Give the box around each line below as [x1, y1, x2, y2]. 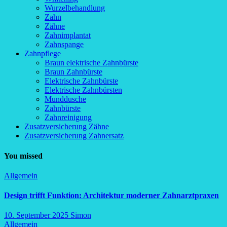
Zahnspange [45, 40, 84, 49]
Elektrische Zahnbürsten [45, 86, 122, 95]
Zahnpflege [24, 49, 61, 58]
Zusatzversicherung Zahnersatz [24, 131, 124, 140]
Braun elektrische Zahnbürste [45, 58, 138, 67]
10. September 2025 [4, 211, 70, 220]
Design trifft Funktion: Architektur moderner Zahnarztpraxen [4, 191, 219, 200]
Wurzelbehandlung [45, 4, 105, 13]
